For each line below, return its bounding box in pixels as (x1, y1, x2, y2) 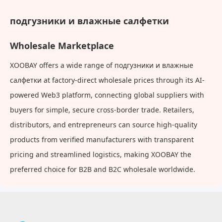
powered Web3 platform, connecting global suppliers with (10, 90, 204, 100)
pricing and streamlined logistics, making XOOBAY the (10, 150, 191, 159)
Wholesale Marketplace (10, 40, 114, 52)
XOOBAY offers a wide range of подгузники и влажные (10, 60, 193, 70)
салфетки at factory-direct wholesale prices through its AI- (10, 75, 205, 85)
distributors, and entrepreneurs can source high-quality (10, 120, 197, 129)
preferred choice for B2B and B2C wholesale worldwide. (10, 165, 195, 174)
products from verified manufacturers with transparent (10, 135, 194, 144)
